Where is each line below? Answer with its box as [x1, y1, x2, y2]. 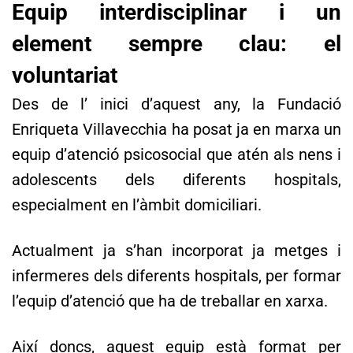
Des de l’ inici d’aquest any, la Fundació [12, 94, 341, 113]
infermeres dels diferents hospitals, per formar [12, 266, 341, 285]
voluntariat [12, 61, 117, 88]
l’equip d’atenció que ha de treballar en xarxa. [12, 291, 328, 310]
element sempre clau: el [12, 30, 341, 57]
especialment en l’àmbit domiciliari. [12, 195, 262, 214]
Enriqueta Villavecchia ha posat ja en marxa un [12, 119, 341, 139]
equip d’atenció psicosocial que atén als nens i [12, 144, 341, 164]
